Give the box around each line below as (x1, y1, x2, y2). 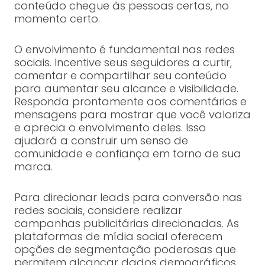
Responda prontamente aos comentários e (14, 94, 247, 109)
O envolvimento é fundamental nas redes (14, 42, 235, 57)
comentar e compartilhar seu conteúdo (14, 68, 227, 83)
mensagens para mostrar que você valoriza (14, 107, 251, 122)
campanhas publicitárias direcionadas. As (14, 216, 239, 231)
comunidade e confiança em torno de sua (14, 146, 241, 161)
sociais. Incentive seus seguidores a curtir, (14, 55, 232, 70)
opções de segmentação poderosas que (14, 242, 236, 257)
